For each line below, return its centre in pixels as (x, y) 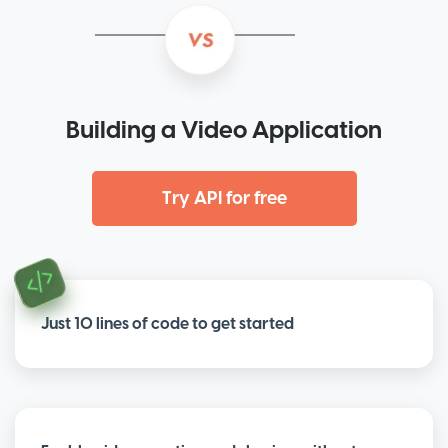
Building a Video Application (224, 131)
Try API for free (224, 199)
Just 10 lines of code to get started (167, 324)
